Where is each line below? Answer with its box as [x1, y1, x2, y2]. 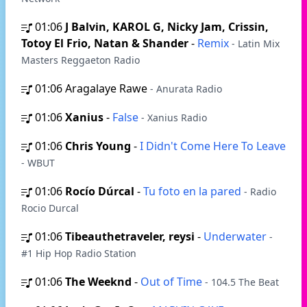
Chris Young [65, 138, 131, 153]
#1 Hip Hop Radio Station [21, 247, 136, 260]
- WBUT [21, 156, 55, 169]
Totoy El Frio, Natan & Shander [21, 36, 188, 51]
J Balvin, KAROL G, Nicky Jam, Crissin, [65, 19, 269, 34]
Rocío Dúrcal [65, 184, 134, 199]
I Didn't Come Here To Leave [140, 138, 286, 153]
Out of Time [140, 274, 205, 289]
